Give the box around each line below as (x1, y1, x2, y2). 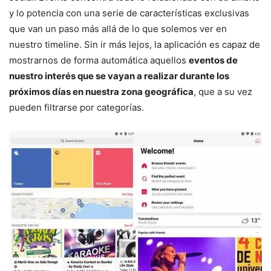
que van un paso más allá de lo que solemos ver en (9, 23, 227, 35)
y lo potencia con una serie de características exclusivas (9, 7, 249, 19)
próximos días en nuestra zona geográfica (9, 86, 194, 98)
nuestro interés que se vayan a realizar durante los (9, 70, 229, 82)
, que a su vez (194, 86, 252, 98)
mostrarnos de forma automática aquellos (9, 54, 189, 67)
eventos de (189, 54, 238, 67)
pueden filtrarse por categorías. (9, 102, 144, 114)
